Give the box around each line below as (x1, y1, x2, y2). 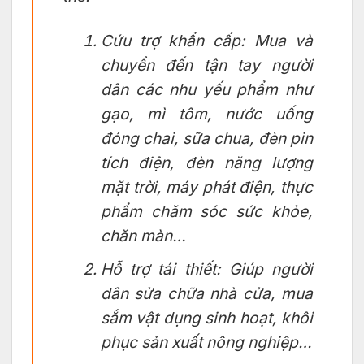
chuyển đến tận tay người (100, 54, 313, 75)
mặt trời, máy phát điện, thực (100, 176, 313, 197)
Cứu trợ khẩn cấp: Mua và (100, 30, 313, 50)
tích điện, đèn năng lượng (100, 152, 313, 172)
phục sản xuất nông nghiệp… (100, 332, 312, 353)
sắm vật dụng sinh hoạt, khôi (100, 308, 313, 328)
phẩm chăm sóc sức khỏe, (100, 201, 313, 221)
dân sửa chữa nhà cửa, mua (100, 284, 313, 304)
